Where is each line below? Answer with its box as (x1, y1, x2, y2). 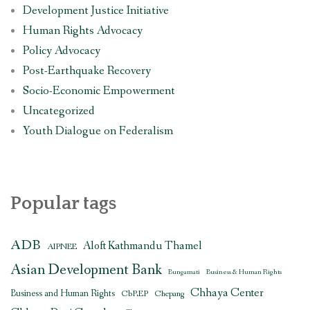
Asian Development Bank (10, 259, 162, 280)
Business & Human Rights (206, 266, 282, 277)
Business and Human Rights (10, 287, 115, 300)
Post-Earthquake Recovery (22, 62, 151, 79)
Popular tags (10, 192, 116, 214)
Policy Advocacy (22, 42, 100, 59)
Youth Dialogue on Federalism (22, 122, 173, 139)
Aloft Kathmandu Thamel (83, 238, 202, 254)
